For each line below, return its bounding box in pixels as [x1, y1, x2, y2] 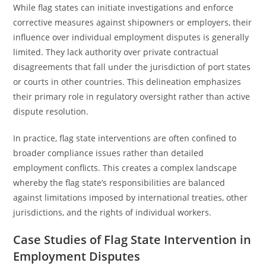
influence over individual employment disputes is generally [13, 31, 249, 43]
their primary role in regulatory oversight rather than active [13, 91, 251, 102]
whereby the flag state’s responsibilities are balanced [13, 177, 226, 188]
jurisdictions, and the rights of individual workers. [13, 207, 212, 218]
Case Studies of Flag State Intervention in [13, 232, 252, 248]
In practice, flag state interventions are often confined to [13, 132, 237, 144]
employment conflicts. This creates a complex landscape [13, 162, 237, 173]
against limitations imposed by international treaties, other [13, 192, 248, 203]
